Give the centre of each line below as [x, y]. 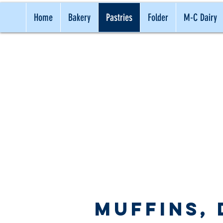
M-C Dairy [200, 17]
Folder [158, 17]
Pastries [119, 17]
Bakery [79, 17]
